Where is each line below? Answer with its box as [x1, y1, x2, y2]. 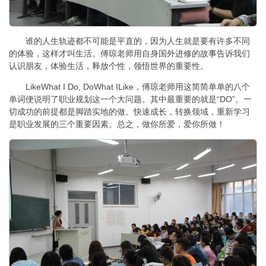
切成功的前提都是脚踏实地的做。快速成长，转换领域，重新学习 [9, 107, 250, 117]
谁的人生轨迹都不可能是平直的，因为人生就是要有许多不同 [26, 36, 250, 46]
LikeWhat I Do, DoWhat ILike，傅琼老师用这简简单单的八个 [26, 82, 250, 92]
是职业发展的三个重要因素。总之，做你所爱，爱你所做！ [9, 119, 225, 129]
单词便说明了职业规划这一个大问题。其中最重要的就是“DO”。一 [9, 94, 252, 104]
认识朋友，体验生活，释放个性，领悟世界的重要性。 [9, 61, 208, 71]
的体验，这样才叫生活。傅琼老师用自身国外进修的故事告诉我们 [9, 49, 250, 59]
